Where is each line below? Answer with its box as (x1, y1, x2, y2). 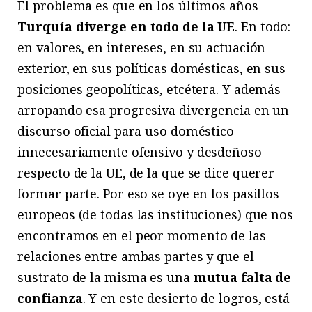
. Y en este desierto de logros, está (82, 289, 290, 306)
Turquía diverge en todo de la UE (17, 17, 235, 35)
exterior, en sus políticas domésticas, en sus (17, 59, 286, 77)
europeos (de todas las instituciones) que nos (17, 205, 293, 223)
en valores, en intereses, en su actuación (17, 38, 266, 56)
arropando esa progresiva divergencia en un (17, 101, 290, 118)
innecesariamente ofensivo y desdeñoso (17, 143, 262, 160)
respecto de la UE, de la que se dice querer (17, 164, 275, 181)
